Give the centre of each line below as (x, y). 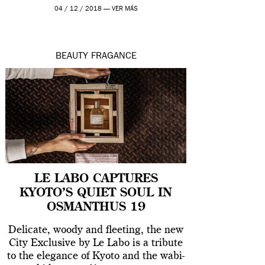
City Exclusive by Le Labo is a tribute (96, 243)
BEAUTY (72, 57)
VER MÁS (125, 9)
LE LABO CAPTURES (96, 179)
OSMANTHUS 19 (96, 207)
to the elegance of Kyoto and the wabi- (96, 256)
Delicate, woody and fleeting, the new (96, 230)
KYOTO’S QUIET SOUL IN (96, 193)
